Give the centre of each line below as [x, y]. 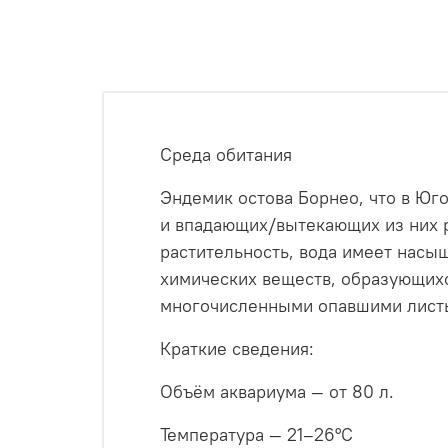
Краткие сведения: [237, 349]
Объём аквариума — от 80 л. [277, 392]
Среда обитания [226, 155]
